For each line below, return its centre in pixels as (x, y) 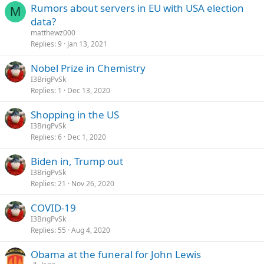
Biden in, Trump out (77, 161)
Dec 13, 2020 (89, 90)
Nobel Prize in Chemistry (88, 68)
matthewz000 (53, 33)
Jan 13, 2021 (87, 44)
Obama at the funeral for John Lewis (116, 254)
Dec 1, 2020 (87, 137)
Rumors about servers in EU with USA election (137, 8)
